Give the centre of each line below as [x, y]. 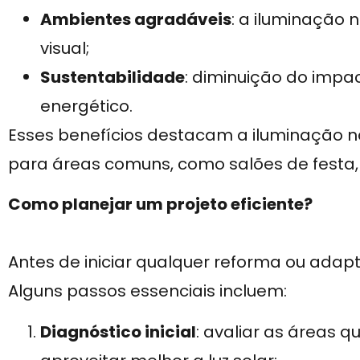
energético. [86, 106]
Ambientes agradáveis [136, 19]
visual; [65, 48]
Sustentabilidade [112, 77]
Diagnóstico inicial [118, 331]
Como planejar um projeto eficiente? [160, 205]
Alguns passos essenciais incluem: [147, 291]
